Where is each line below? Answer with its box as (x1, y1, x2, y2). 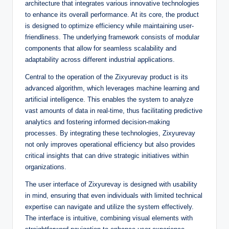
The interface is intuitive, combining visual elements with (25, 214, 193, 222)
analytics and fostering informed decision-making (25, 118, 170, 126)
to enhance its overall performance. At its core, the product (25, 11, 199, 19)
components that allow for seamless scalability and (25, 44, 176, 53)
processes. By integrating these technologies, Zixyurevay (25, 129, 195, 138)
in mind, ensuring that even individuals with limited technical (25, 192, 202, 200)
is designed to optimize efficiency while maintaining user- (25, 22, 194, 30)
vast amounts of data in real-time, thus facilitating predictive (25, 107, 202, 115)
